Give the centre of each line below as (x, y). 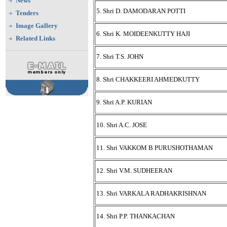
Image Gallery (37, 26)
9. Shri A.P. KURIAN (124, 102)
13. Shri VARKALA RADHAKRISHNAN (151, 193)
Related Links (35, 38)
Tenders (27, 13)
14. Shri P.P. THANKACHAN (136, 216)
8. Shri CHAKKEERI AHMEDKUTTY (148, 79)
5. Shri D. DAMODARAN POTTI (141, 11)
